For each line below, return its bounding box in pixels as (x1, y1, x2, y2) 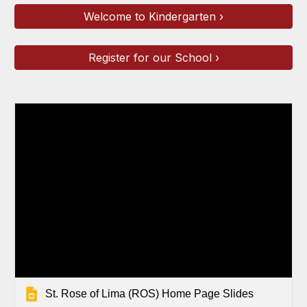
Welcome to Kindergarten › (84, 10, 223, 23)
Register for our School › (88, 51, 219, 65)
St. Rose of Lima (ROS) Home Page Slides (45, 288, 254, 300)
